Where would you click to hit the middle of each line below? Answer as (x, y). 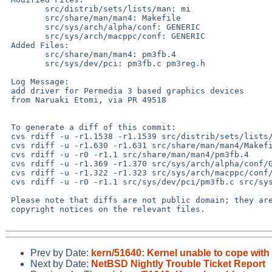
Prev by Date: (61, 253)
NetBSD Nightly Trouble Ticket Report (178, 263)
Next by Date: (61, 263)
